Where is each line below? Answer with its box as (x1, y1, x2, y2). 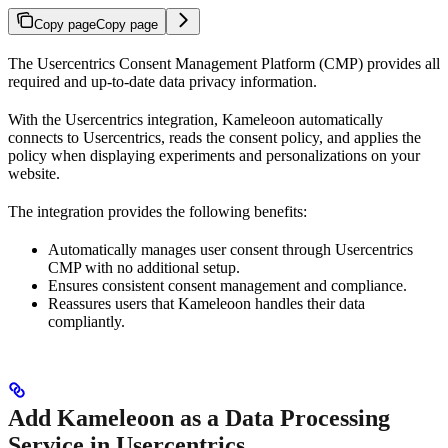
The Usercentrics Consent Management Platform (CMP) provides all (8, 54, 440, 72)
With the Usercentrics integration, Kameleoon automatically (8, 110, 383, 128)
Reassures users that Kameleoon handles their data (48, 294, 365, 312)
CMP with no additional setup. (48, 258, 240, 276)
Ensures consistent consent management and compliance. (48, 276, 407, 294)
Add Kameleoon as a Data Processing (8, 404, 390, 431)
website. (8, 164, 60, 182)
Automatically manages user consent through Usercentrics (48, 240, 413, 258)
